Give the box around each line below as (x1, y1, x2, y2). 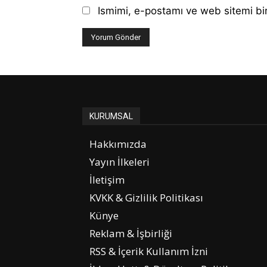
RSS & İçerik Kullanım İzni (89, 244, 208, 258)
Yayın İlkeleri (89, 154, 150, 169)
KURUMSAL (89, 111, 133, 121)
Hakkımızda (89, 136, 147, 151)
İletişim (89, 172, 125, 187)
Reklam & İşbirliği (89, 226, 172, 240)
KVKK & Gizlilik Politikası (89, 190, 203, 204)
